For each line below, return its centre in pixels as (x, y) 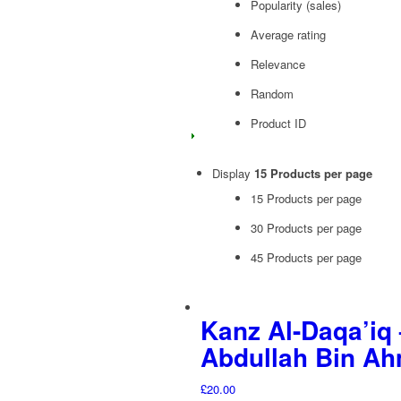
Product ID (278, 123)
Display (233, 173)
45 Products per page (306, 257)
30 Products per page (306, 228)
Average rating (288, 34)
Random (272, 94)
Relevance (278, 64)
